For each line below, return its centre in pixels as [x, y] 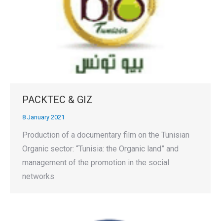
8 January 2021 [43, 117]
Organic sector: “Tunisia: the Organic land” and [100, 148]
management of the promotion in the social [96, 162]
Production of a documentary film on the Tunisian [106, 135]
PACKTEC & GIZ [57, 99]
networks [38, 176]
